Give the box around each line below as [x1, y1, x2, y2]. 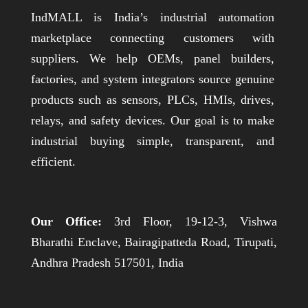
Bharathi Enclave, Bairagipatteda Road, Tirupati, [30, 235, 278, 250]
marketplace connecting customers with [30, 31, 275, 45]
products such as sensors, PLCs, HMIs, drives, [30, 93, 275, 107]
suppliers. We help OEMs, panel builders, [30, 52, 275, 66]
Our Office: [30, 214, 102, 229]
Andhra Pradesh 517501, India [30, 256, 184, 270]
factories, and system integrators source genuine [30, 72, 275, 87]
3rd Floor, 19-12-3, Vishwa [101, 214, 278, 229]
